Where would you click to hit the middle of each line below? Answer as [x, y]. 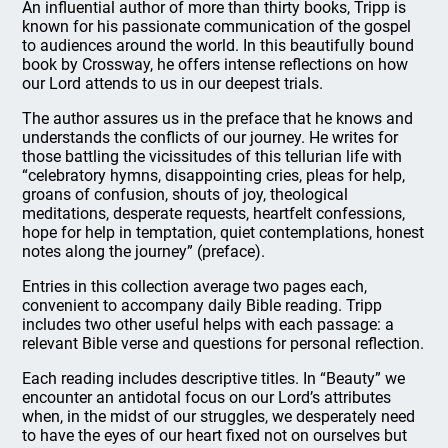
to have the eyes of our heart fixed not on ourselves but [215, 435]
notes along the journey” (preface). [144, 251]
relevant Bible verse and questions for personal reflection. [223, 343]
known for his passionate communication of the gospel [217, 26]
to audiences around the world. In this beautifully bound [218, 45]
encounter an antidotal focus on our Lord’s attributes [207, 397]
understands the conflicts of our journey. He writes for [210, 137]
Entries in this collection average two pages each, [195, 286]
